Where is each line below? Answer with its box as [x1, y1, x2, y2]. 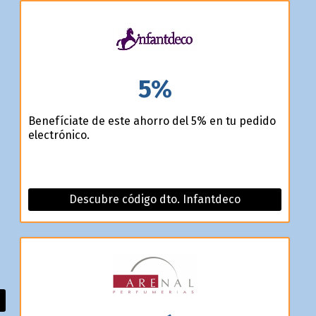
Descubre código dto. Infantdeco [69, 192, 241, 206]
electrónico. [28, 128, 90, 142]
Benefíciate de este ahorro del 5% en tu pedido [28, 114, 276, 128]
